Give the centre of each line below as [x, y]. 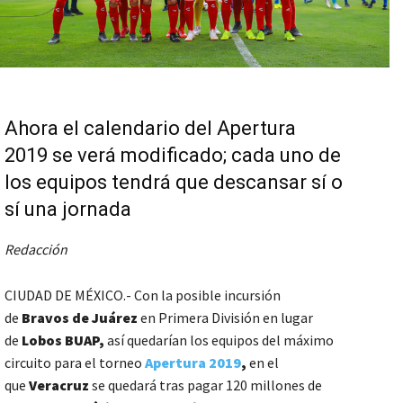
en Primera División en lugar [225, 318]
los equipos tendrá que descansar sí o [174, 183]
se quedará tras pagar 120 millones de [206, 385]
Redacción [36, 250]
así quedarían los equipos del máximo [219, 340]
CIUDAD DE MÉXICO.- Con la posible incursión [143, 296]
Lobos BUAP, [63, 340]
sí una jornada [68, 210]
